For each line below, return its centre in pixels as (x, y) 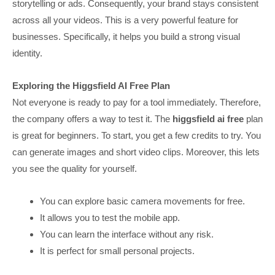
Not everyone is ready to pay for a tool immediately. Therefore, (137, 102)
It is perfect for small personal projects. (118, 251)
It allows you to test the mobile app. (110, 218)
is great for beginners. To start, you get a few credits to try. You (137, 135)
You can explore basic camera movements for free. (143, 201)
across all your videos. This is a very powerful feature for (125, 20)
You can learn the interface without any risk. (127, 234)
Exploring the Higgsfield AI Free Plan (91, 85)
